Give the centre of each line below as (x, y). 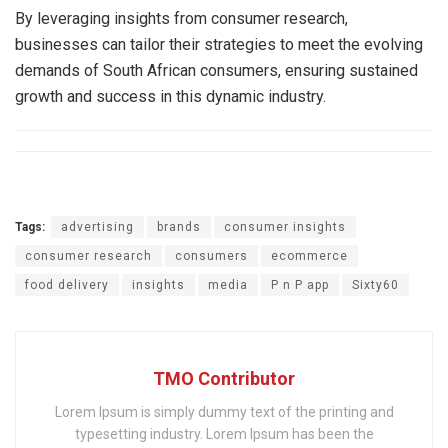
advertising (97, 226)
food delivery (67, 284)
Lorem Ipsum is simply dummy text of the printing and (224, 411)
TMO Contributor (224, 378)
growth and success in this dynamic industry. (170, 96)
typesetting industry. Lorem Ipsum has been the (224, 433)
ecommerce (309, 255)
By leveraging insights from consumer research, (181, 18)
